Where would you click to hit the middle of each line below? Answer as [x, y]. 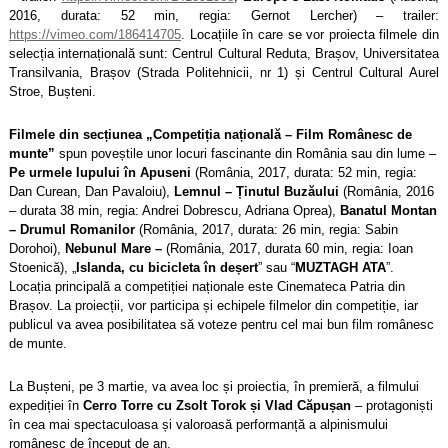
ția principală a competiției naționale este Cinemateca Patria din [221, 286]
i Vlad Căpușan [304, 405]
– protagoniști [392, 405]
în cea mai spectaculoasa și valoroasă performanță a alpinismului [198, 424]
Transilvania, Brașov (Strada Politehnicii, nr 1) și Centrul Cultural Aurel [224, 72]
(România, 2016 [386, 191]
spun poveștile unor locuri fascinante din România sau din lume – [245, 153]
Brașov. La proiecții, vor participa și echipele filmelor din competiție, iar [213, 305]
